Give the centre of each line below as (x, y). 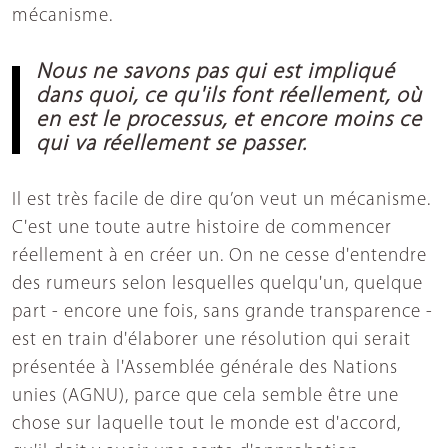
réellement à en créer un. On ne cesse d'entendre (219, 257)
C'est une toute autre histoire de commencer (202, 229)
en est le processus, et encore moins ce (229, 121)
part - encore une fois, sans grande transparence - (222, 313)
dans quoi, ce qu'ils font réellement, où (229, 97)
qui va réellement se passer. (171, 145)
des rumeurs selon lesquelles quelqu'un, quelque (217, 285)
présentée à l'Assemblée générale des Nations (205, 369)
